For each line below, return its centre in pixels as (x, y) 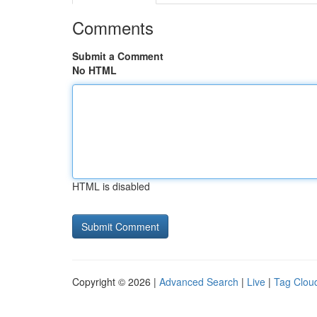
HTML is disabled (111, 186)
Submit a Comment (118, 56)
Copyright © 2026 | (116, 282)
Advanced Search (199, 282)
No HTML (94, 70)
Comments (113, 27)
